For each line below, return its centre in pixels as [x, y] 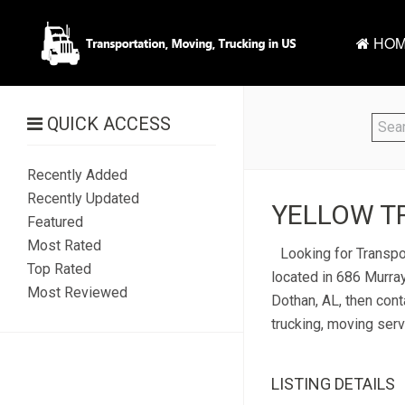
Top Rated [59, 269]
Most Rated [64, 245]
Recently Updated [83, 198]
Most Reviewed [77, 292]
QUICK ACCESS [107, 124]
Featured [55, 222]
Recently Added [77, 175]
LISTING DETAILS [333, 384]
